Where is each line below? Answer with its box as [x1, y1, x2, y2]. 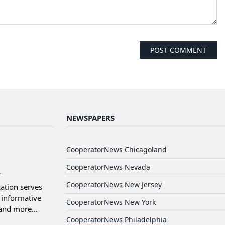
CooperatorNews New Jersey [66, 179, 162, 189]
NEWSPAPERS [66, 112, 115, 123]
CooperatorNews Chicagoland [66, 144, 167, 154]
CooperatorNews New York [66, 197, 156, 207]
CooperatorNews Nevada [66, 162, 150, 172]
